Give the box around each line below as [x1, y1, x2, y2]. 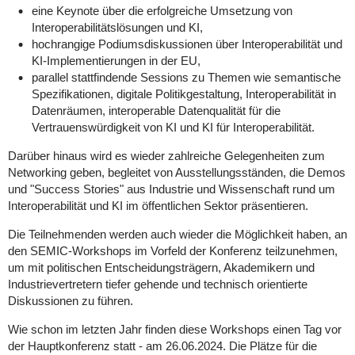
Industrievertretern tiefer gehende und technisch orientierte [7, 277, 307, 291]
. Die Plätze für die [222, 339, 317, 353]
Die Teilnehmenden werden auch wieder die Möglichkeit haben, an [7, 227, 347, 241]
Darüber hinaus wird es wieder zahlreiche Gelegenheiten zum [7, 149, 325, 162]
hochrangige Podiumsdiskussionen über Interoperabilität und [31, 37, 342, 51]
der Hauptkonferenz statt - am [7, 339, 166, 353]
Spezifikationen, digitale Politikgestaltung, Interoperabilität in [31, 87, 336, 101]
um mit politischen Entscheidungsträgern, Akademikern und [7, 261, 315, 274]
